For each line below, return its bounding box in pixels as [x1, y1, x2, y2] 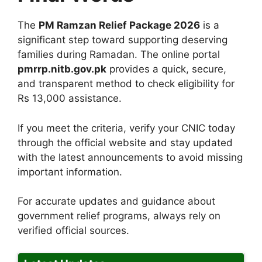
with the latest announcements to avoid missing [18, 151, 243, 163]
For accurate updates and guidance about [18, 195, 215, 208]
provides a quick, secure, [106, 63, 226, 75]
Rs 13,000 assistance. [18, 92, 122, 105]
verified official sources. [18, 225, 129, 237]
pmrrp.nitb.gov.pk [18, 63, 106, 75]
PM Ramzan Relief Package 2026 [39, 19, 200, 32]
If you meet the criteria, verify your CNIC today [18, 122, 235, 134]
